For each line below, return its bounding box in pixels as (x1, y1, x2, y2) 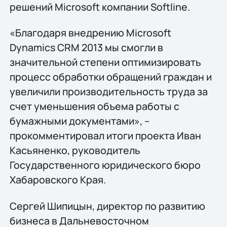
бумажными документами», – (9, 114, 150, 128)
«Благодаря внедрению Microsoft (9, 26, 171, 40)
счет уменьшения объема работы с (9, 99, 179, 113)
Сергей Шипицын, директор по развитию (9, 199, 205, 213)
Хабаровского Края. (9, 173, 106, 187)
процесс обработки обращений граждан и (9, 70, 212, 84)
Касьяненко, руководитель (9, 143, 140, 158)
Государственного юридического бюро (9, 158, 201, 172)
